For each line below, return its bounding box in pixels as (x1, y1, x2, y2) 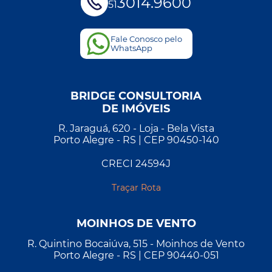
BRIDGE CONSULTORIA (70, 89, 202, 103)
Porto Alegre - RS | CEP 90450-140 (53, 134, 219, 146)
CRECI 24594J (101, 158, 171, 170)
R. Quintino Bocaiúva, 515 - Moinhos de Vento (27, 237, 245, 250)
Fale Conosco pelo (110, 35, 182, 44)
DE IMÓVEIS (102, 102, 170, 115)
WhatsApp (110, 44, 152, 53)
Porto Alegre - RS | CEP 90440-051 (53, 249, 219, 261)
